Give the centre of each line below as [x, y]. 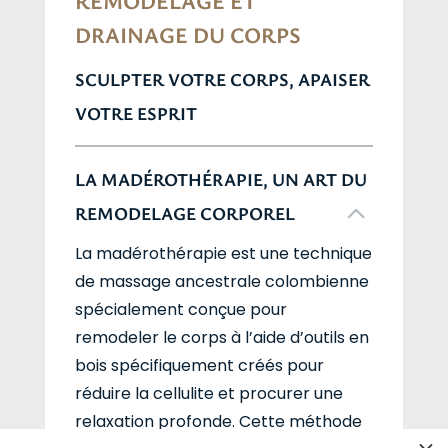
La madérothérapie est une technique [223, 253]
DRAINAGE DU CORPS [187, 34]
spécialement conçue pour [180, 309]
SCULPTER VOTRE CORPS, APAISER [222, 78]
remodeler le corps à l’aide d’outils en [221, 337]
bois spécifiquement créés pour [199, 365]
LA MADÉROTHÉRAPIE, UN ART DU [220, 178]
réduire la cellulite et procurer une [208, 393]
